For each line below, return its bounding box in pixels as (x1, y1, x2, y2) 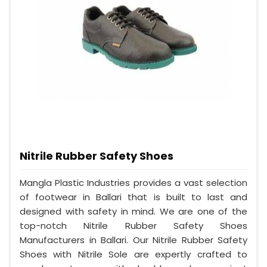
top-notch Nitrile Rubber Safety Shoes (20, 219, 247, 232)
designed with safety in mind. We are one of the (20, 204, 247, 218)
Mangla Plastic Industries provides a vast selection (20, 176, 247, 189)
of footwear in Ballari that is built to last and (20, 190, 247, 203)
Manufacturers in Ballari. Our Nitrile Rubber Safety (20, 233, 247, 246)
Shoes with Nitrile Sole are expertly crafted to (20, 247, 247, 260)
